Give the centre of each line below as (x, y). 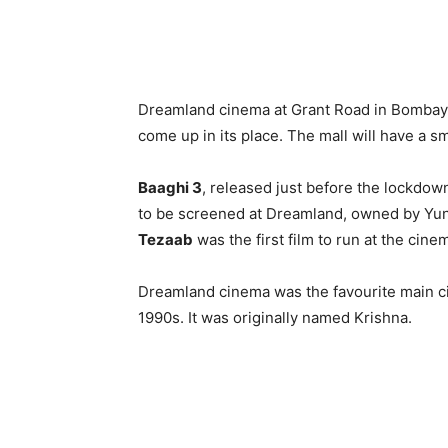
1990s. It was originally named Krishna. (275, 317)
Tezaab (165, 239)
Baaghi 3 (170, 187)
